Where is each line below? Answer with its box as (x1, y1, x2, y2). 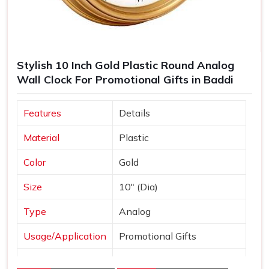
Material (23, 131, 59, 144)
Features (23, 106, 61, 119)
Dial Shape (23, 254, 72, 267)
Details (119, 106, 150, 119)
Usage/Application (23, 229, 106, 242)
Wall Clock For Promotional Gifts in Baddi (17, 73, 234, 87)
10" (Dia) (119, 180, 158, 193)
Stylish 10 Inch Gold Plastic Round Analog (17, 58, 234, 73)
